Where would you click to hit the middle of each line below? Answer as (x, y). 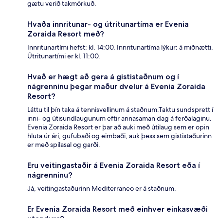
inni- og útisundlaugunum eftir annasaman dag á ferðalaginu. (119, 118)
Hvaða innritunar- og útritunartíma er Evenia (108, 24)
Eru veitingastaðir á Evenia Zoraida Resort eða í (114, 165)
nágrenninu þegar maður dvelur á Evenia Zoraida (116, 86)
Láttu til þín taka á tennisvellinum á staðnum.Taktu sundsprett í (120, 109)
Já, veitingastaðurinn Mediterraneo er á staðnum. (102, 188)
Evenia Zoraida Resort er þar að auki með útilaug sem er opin (118, 127)
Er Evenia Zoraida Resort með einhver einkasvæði (118, 209)
